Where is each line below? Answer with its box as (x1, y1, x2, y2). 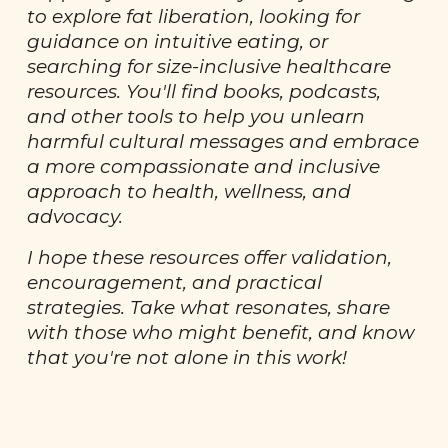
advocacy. (27, 205, 124, 228)
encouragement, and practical (27, 271, 323, 294)
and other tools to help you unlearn (27, 105, 366, 128)
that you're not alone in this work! (27, 346, 348, 369)
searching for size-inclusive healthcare (27, 55, 392, 78)
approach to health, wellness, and (27, 180, 352, 203)
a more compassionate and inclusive (27, 155, 381, 178)
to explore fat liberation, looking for (27, 5, 361, 28)
